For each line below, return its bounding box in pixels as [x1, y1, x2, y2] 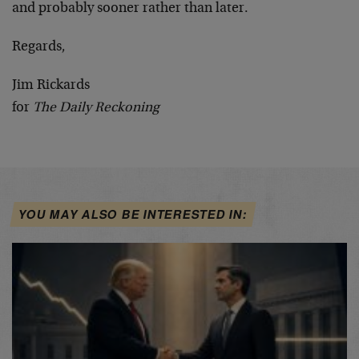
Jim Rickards [12, 78, 90, 93]
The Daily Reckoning [33, 100, 159, 115]
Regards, [12, 39, 66, 54]
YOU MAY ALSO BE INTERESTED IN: [17, 204, 249, 223]
